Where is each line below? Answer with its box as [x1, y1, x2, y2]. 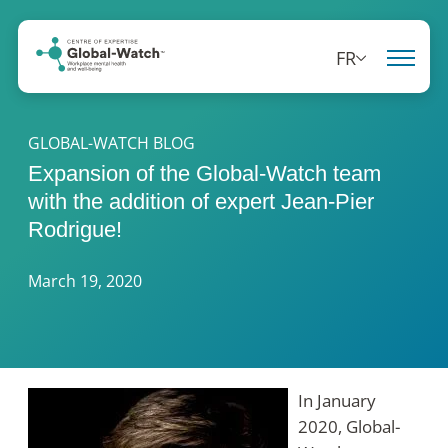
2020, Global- [298, 415, 400, 439]
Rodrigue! [28, 217, 122, 242]
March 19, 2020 [28, 270, 142, 293]
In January [298, 389, 376, 413]
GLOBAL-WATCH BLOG [28, 132, 195, 154]
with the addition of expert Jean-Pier [28, 189, 374, 214]
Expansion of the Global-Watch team [28, 161, 381, 186]
